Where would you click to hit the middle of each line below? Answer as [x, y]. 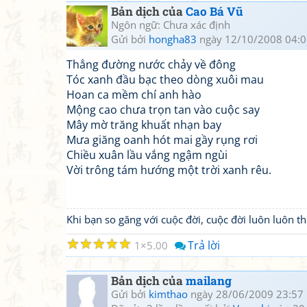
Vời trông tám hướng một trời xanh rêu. [169, 170]
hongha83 [173, 39]
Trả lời [204, 245]
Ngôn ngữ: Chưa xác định [171, 25]
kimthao [168, 294]
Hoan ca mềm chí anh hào [134, 95]
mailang [209, 281]
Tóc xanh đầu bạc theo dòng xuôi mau [165, 79]
